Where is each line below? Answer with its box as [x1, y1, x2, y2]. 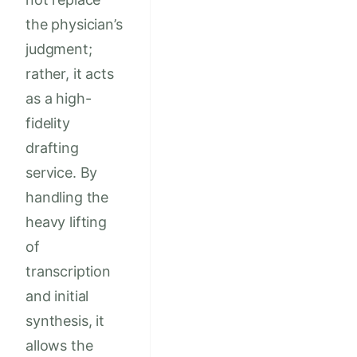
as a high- [25, 90, 92, 108]
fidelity [25, 115, 70, 132]
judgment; [25, 41, 92, 58]
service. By [25, 164, 98, 182]
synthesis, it [25, 312, 104, 330]
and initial [25, 288, 89, 305]
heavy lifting [25, 214, 107, 231]
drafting [25, 139, 79, 157]
